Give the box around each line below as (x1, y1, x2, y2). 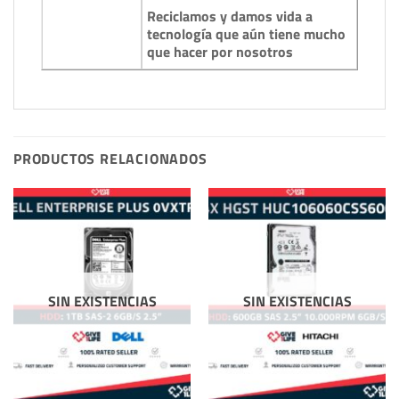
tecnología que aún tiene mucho (147, 22, 346, 45)
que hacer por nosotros (147, 40, 293, 62)
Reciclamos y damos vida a (147, 4, 313, 27)
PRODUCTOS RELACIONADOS (13, 147, 208, 169)
